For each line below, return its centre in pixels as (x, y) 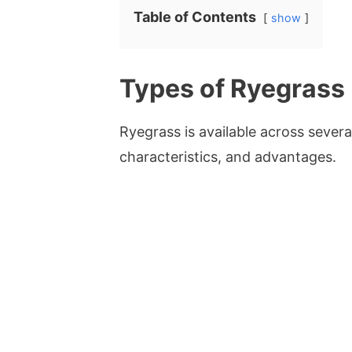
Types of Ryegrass (232, 88)
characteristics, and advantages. (228, 156)
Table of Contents (195, 16)
